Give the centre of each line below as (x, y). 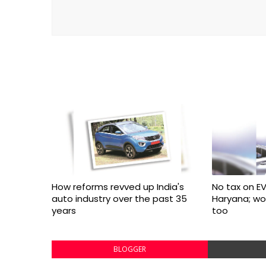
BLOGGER (129, 249)
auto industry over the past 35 (119, 199)
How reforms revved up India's (118, 187)
